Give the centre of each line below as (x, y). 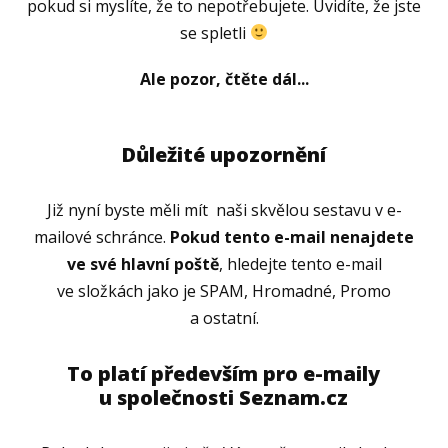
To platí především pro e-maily (223, 373)
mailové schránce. (102, 236)
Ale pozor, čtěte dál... (224, 78)
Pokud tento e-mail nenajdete (292, 236)
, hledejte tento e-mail (300, 263)
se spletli (214, 32)
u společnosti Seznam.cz (223, 397)
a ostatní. (224, 317)
